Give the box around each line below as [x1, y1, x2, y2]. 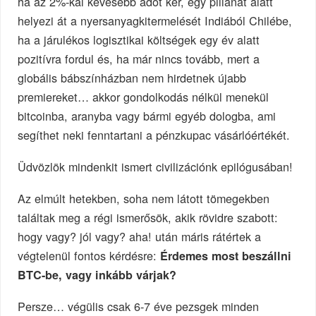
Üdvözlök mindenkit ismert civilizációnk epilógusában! [18, 158, 293, 176]
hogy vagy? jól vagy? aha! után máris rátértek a [18, 228, 262, 245]
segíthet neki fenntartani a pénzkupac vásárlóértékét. [18, 126, 291, 144]
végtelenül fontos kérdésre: [18, 247, 161, 264]
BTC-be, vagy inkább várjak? [18, 267, 177, 283]
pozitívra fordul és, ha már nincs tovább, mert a [18, 50, 260, 68]
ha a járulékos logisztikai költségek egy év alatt [18, 31, 260, 49]
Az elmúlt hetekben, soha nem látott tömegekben [18, 190, 270, 207]
